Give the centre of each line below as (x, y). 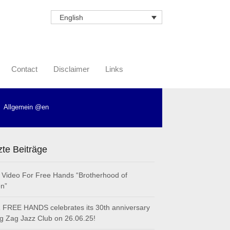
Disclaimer (71, 69)
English (71, 18)
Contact (24, 69)
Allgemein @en (26, 107)
